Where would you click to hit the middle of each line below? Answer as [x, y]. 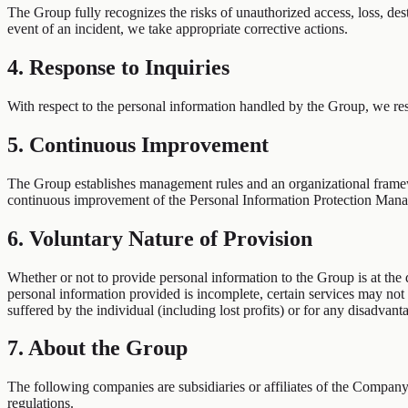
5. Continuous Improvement [138, 144]
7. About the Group [97, 348]
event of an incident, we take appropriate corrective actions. [178, 29]
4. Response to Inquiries [118, 68]
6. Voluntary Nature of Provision [160, 238]
